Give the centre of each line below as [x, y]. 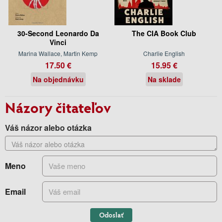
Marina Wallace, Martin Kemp [58, 53]
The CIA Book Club [164, 33]
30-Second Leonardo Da [58, 33]
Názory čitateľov [58, 107]
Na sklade [164, 79]
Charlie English [164, 53]
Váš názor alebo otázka [48, 127]
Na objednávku [58, 79]
